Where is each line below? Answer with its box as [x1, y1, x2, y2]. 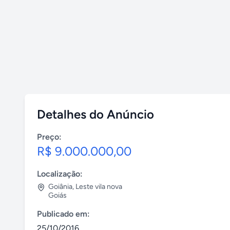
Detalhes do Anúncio [37, 107, 154, 122]
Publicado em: [37, 209, 90, 219]
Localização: [37, 169, 83, 179]
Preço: [37, 132, 62, 142]
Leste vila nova [75, 182, 122, 191]
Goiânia [48, 182, 72, 191]
